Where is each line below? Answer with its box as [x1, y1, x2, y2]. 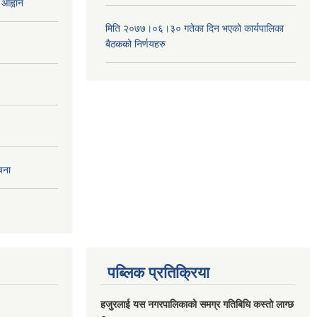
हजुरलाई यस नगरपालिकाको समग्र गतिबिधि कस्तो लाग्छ [100, 299, 294, 311]
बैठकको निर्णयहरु [105, 38, 166, 50]
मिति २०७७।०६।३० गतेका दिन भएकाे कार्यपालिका [105, 22, 284, 34]
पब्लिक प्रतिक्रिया [108, 264, 209, 282]
